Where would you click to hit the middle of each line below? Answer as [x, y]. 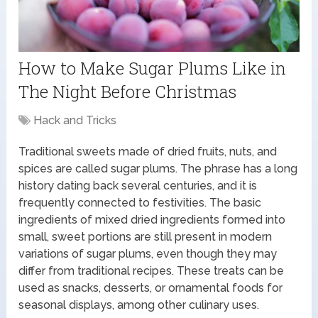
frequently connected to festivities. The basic [140, 202]
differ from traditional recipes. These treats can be [152, 270]
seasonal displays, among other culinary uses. [139, 305]
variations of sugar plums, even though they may [148, 253]
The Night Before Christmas [128, 91]
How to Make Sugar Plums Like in [153, 68]
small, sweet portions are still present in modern [146, 236]
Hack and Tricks [75, 120]
